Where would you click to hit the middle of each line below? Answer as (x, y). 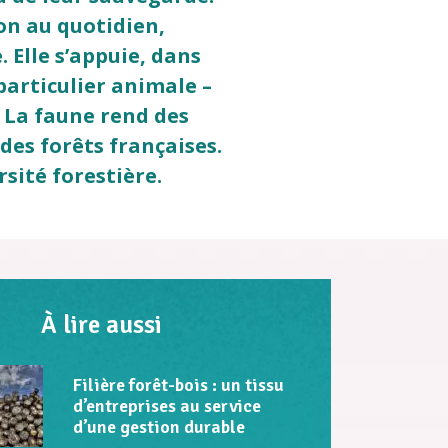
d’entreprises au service (167, 405)
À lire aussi (101, 325)
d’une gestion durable (159, 426)
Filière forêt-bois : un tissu (178, 384)
